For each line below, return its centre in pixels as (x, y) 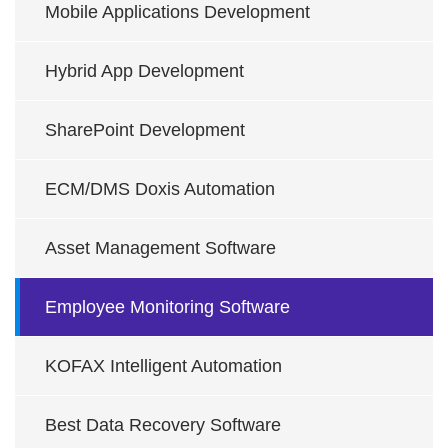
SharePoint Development (145, 130)
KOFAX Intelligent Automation (163, 366)
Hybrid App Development (144, 71)
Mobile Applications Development (177, 12)
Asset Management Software (160, 248)
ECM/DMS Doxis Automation (160, 189)
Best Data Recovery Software (163, 425)
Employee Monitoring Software (167, 307)
